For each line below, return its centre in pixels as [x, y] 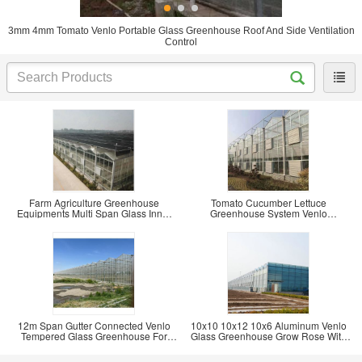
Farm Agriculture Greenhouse [94, 202]
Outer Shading [94, 223]
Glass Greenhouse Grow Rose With [268, 336]
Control [181, 42]
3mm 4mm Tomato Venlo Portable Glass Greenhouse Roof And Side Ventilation [181, 31]
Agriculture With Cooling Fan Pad [268, 223]
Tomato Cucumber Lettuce [268, 202]
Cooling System [268, 346]
